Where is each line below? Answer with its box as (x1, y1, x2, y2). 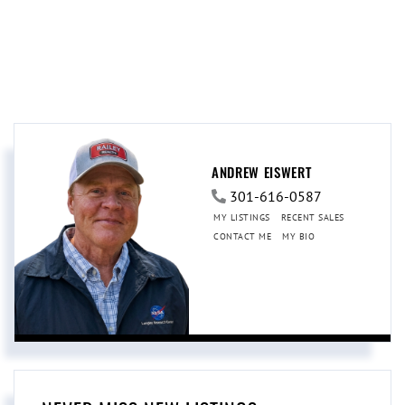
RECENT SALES (280, 211, 344, 223)
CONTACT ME (213, 230, 271, 242)
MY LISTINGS (213, 211, 270, 223)
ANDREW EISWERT (212, 162, 312, 182)
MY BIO (282, 230, 315, 242)
